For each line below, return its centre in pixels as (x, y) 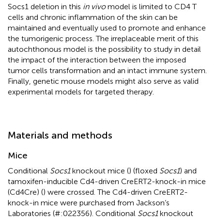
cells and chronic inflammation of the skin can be (93, 17)
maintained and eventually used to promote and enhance (107, 28)
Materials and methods (60, 135)
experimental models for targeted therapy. (81, 92)
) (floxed (144, 170)
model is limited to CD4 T (151, 6)
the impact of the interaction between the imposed (97, 60)
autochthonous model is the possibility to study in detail (104, 49)
